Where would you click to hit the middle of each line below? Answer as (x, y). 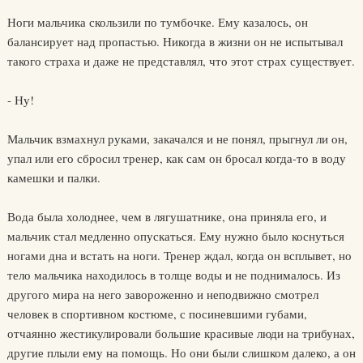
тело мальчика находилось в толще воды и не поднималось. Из (173, 275)
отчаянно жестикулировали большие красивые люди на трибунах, (181, 333)
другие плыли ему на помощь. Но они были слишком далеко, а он (181, 352)
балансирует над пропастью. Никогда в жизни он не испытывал (175, 41)
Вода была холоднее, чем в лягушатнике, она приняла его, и (167, 216)
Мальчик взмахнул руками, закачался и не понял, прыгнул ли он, (177, 139)
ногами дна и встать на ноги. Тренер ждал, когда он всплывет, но (179, 255)
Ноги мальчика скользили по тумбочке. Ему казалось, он (157, 22)
